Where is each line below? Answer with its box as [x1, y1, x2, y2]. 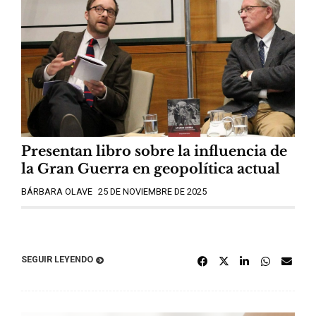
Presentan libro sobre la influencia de [21, 142, 287, 160]
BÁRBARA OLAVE [21, 186, 92, 197]
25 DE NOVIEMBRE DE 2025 [98, 186, 207, 197]
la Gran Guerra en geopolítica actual [21, 160, 280, 178]
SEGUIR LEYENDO [21, 253, 93, 265]
